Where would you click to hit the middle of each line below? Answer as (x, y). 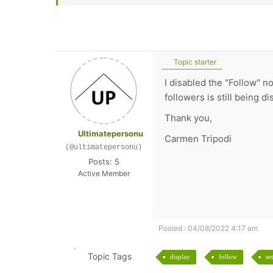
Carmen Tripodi (198, 139)
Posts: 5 (104, 161)
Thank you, (188, 118)
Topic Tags (109, 256)
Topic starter (194, 62)
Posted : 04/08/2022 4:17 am (208, 228)
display (180, 257)
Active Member (104, 173)
